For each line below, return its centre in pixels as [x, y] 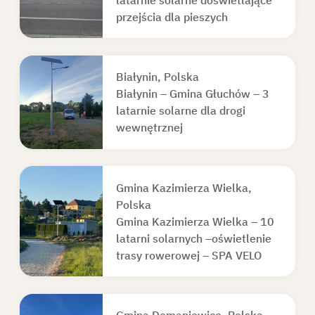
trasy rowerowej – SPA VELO [188, 255]
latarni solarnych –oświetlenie [193, 238]
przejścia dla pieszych [172, 17]
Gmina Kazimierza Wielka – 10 [195, 221]
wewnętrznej [149, 128]
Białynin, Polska [157, 77]
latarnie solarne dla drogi [180, 111]
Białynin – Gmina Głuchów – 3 [192, 94]
